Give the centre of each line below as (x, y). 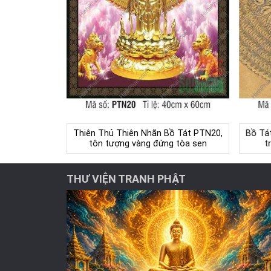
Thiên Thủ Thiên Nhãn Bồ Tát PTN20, (148, 134)
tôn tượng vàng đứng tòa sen (148, 144)
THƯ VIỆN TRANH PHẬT (126, 179)
